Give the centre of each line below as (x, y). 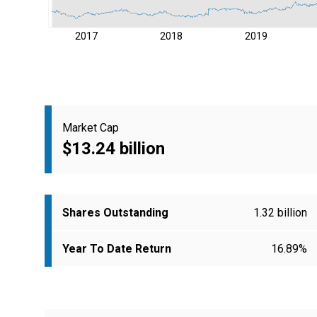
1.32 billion (280, 213)
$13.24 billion (114, 148)
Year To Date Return (117, 249)
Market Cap (91, 127)
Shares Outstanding (115, 213)
